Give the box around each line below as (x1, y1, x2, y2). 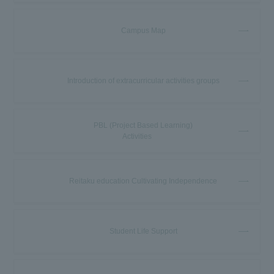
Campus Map (120, 26, 166, 35)
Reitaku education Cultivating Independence (69, 176, 217, 185)
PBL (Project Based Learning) (94, 120, 193, 130)
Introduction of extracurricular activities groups (67, 76, 220, 85)
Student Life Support (109, 226, 177, 235)
